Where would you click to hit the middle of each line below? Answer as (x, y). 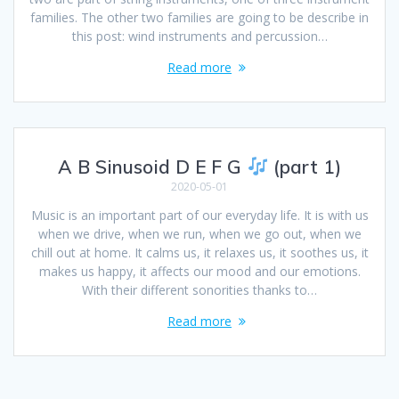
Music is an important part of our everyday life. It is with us (199, 216)
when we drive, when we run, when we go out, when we (199, 234)
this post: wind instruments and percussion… (199, 37)
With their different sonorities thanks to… (199, 290)
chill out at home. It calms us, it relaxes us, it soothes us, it (199, 253)
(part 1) (304, 167)
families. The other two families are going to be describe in (199, 18)
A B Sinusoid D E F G (153, 167)
